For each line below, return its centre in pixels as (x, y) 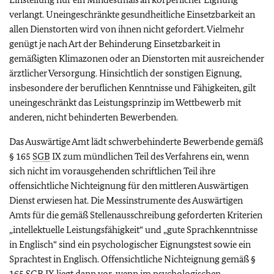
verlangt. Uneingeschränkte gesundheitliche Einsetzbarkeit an (132, 14)
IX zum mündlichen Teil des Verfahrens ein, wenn (150, 156)
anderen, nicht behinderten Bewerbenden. (94, 117)
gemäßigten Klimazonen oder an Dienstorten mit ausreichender (137, 58)
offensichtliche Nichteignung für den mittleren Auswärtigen (129, 186)
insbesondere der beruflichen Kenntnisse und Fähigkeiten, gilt (132, 88)
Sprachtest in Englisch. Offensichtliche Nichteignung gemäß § (132, 259)
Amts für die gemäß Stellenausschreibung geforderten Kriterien (136, 215)
